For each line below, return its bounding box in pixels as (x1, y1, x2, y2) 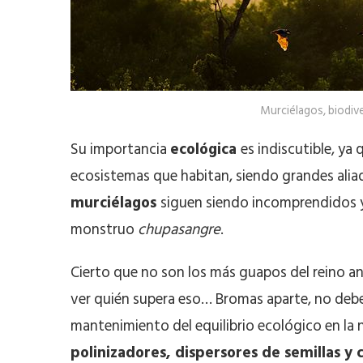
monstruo (70, 216, 138, 242)
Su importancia (70, 136, 170, 162)
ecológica (170, 136, 241, 162)
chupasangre (138, 216, 220, 242)
